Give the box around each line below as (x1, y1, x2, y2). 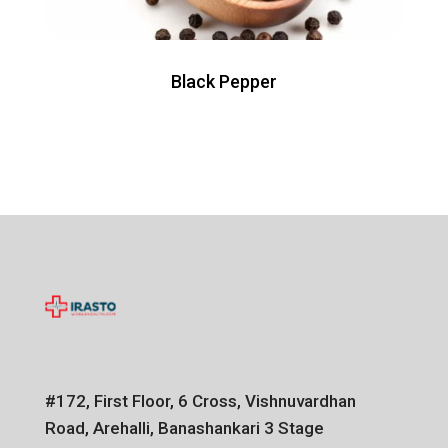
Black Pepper (170, 70, 277, 92)
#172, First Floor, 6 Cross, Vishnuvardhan (44, 390, 356, 411)
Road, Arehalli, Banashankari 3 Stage (44, 417, 324, 438)
